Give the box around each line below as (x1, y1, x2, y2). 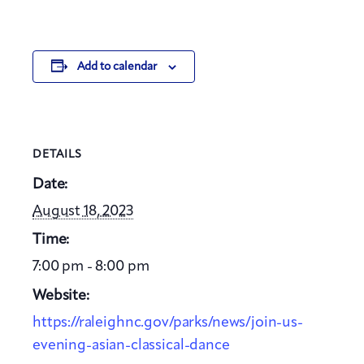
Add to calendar (76, 61, 157, 73)
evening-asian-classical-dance (32, 338, 230, 353)
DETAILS (32, 148, 82, 160)
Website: (32, 288, 89, 304)
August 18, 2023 (32, 203, 133, 219)
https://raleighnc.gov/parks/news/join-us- (32, 315, 303, 331)
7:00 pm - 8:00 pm (32, 259, 149, 275)
